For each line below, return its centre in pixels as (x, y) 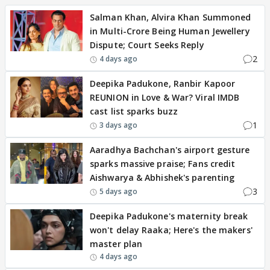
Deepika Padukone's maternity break (169, 216)
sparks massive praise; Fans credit (163, 164)
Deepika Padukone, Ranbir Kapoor (163, 83)
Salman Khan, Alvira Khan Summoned (171, 17)
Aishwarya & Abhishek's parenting (162, 177)
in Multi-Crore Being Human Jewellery (170, 31)
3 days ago (118, 125)
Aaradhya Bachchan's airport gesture (170, 150)
